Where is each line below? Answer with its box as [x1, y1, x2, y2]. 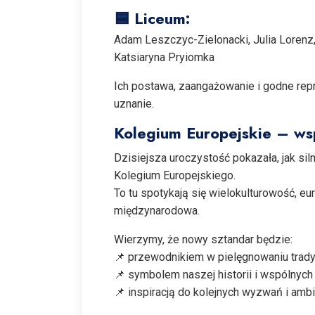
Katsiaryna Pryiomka [114, 50, 214, 64]
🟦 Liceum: [114, 6, 190, 30]
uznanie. [114, 96, 154, 110]
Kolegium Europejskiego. [114, 168, 236, 182]
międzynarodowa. [114, 203, 200, 217]
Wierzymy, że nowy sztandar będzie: [114, 232, 292, 246]
